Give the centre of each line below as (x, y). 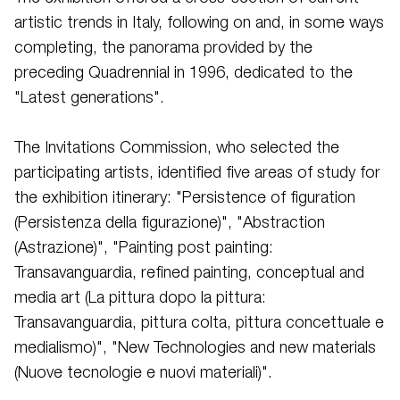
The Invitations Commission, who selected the (177, 148)
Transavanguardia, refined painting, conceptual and (189, 273)
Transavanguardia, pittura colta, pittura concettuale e (199, 323)
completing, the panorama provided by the (163, 48)
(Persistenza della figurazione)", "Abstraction (170, 223)
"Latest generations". (89, 98)
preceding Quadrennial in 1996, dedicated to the (183, 73)
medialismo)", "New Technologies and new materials (195, 348)
